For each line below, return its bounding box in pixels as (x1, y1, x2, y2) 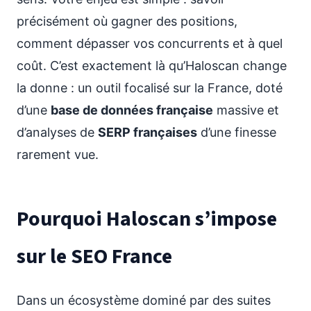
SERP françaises (98, 125, 197, 140)
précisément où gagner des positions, (17, 14, 237, 28)
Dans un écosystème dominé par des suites (17, 293, 271, 308)
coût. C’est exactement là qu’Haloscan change (17, 58, 287, 73)
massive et (213, 103, 279, 117)
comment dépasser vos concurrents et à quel (17, 36, 283, 51)
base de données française (51, 103, 213, 117)
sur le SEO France (17, 242, 172, 271)
